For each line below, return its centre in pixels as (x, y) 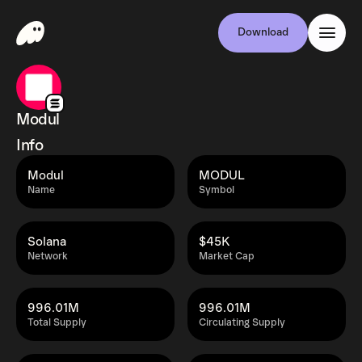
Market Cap (227, 257)
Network (48, 257)
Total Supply (57, 323)
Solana (47, 242)
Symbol (217, 190)
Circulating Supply (242, 323)
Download (263, 32)
